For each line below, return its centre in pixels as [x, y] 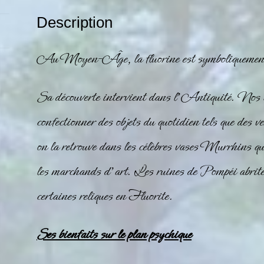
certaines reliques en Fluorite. [106, 196]
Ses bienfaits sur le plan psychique [114, 234]
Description [75, 22]
